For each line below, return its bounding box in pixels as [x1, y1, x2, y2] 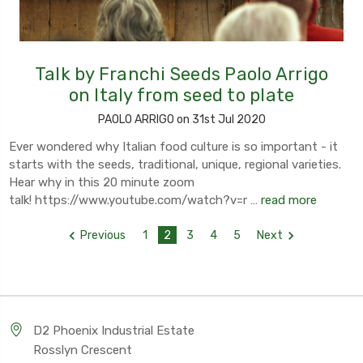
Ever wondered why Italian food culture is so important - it [9, 139, 338, 155]
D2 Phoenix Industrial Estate [33, 323, 194, 339]
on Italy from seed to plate [68, 84, 295, 107]
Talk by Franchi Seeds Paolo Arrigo [34, 63, 329, 86]
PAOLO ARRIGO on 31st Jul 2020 [97, 113, 266, 127]
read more [261, 193, 317, 208]
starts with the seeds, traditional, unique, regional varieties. [9, 157, 341, 173]
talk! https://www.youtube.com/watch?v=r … [9, 193, 261, 208]
